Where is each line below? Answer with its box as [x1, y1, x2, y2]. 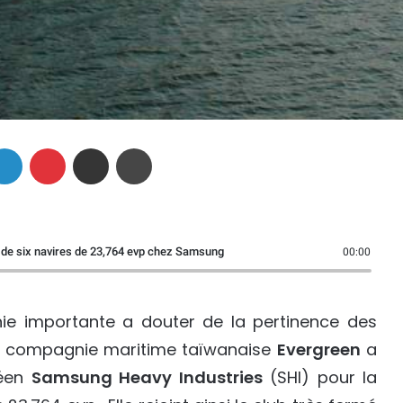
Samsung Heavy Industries [31, 366, 263, 390]
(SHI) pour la [262, 366, 377, 390]
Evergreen [276, 338, 361, 362]
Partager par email [108, 140, 137, 156]
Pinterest [65, 140, 116, 156]
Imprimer [151, 140, 200, 156]
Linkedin [22, 140, 68, 156]
